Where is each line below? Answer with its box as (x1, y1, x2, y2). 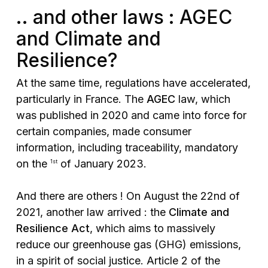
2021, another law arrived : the (16, 206, 169, 219)
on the (16, 157, 50, 170)
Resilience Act (16, 222, 90, 235)
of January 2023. (57, 157, 147, 170)
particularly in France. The (16, 93, 147, 106)
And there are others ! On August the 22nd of (16, 190, 240, 203)
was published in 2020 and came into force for (16, 109, 246, 122)
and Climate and (16, 27, 161, 51)
